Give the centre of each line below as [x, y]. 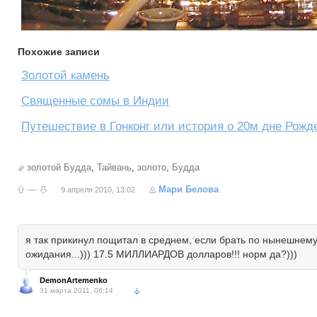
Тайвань [114, 167]
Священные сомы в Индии [95, 101]
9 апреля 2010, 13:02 [98, 190]
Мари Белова [189, 189]
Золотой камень [65, 75]
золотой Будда [59, 167]
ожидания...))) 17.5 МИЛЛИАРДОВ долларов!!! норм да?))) [161, 254]
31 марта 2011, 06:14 [76, 290]
